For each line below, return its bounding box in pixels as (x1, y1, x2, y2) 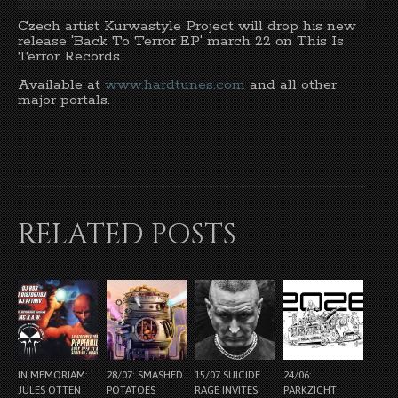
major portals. (18, 91, 110, 110)
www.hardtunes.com (105, 76, 245, 95)
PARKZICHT (283, 383, 337, 396)
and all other (245, 76, 337, 95)
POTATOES (106, 383, 155, 396)
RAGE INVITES (195, 383, 259, 396)
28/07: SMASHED (106, 368, 183, 381)
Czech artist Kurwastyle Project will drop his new (18, 17, 356, 36)
